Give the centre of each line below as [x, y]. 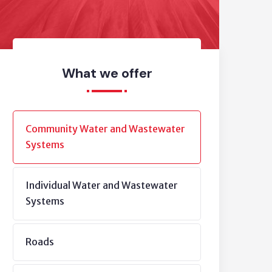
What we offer [107, 73]
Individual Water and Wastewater [102, 185]
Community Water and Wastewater [105, 129]
